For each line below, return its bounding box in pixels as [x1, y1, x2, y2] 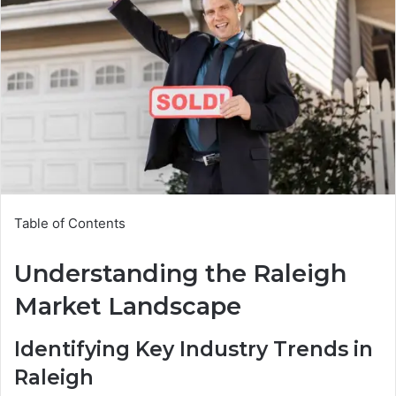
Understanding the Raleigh [14, 259, 346, 289]
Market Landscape [14, 292, 241, 322]
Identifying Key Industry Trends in [14, 336, 373, 362]
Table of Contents [14, 215, 126, 232]
